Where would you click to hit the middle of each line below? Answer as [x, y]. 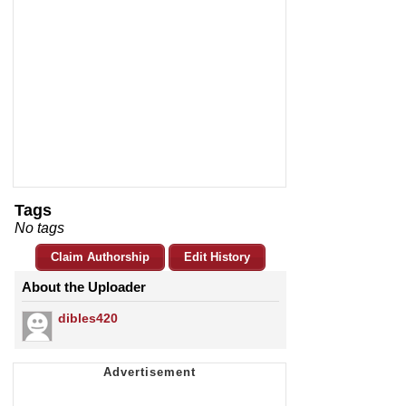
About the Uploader [84, 287]
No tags [39, 228]
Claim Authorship [100, 257]
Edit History [217, 257]
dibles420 [88, 319]
